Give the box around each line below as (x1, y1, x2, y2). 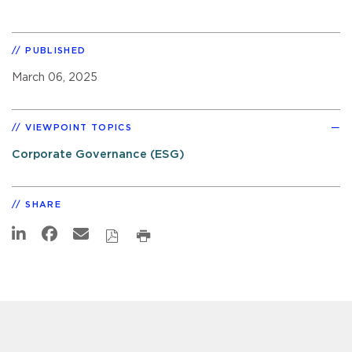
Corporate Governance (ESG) (12, 148, 185, 160)
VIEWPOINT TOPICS (25, 123, 133, 132)
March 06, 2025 (12, 71, 97, 83)
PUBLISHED (25, 46, 86, 55)
